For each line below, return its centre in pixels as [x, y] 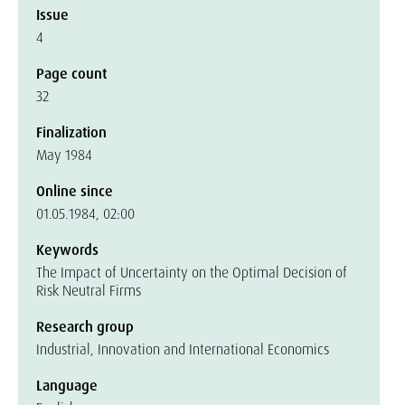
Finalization [71, 132]
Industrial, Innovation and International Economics [183, 349]
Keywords [67, 250]
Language [67, 386]
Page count [71, 74]
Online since [75, 191]
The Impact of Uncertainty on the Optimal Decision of [192, 273]
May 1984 [64, 155]
